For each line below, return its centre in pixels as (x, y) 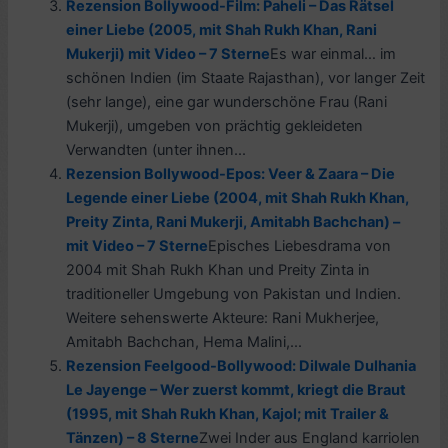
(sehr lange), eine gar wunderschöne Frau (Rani (227, 101)
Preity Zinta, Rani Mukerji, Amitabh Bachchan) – (233, 221)
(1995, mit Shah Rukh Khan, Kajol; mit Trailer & (228, 413)
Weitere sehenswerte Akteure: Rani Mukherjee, (223, 317)
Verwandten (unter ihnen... (156, 149)
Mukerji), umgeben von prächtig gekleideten (215, 125)
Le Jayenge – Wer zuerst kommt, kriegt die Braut (236, 389)
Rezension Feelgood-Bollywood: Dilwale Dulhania (241, 365)
